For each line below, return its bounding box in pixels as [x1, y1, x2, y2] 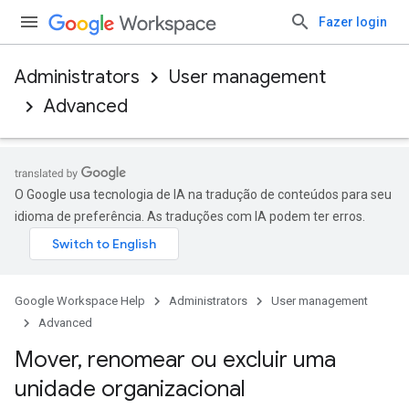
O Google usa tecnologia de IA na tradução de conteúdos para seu [15, 187, 392, 202]
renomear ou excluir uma [82, 346, 336, 373]
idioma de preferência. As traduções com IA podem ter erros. [15, 209, 365, 224]
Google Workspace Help [15, 294, 145, 308]
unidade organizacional [15, 375, 246, 403]
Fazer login [319, 15, 387, 29]
